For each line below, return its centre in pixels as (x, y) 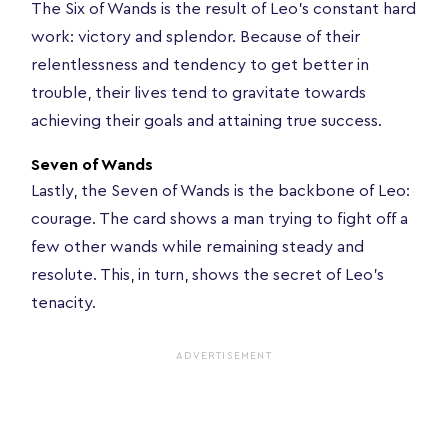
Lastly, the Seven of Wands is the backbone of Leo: (220, 190)
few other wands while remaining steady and (197, 246)
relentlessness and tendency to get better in (200, 64)
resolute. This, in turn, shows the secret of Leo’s (207, 274)
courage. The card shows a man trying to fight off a (219, 218)
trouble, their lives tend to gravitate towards (198, 92)
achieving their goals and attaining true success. (208, 120)
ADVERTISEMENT (224, 355)
